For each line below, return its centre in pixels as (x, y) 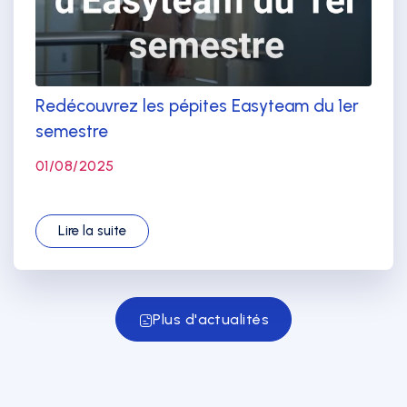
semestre (72, 131)
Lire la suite (92, 230)
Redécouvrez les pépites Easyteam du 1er (197, 105)
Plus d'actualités (211, 319)
